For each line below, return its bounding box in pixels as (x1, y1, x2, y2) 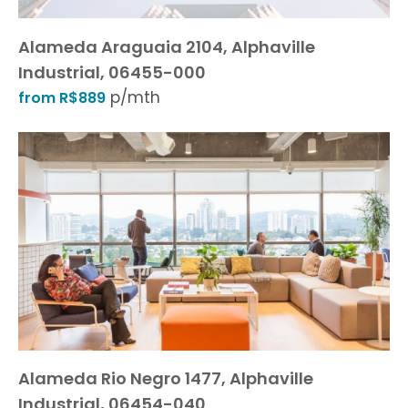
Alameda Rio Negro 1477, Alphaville (18, 367, 313, 390)
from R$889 (18, 87, 106, 108)
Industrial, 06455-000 (18, 61, 206, 84)
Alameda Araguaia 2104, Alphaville (18, 36, 315, 58)
